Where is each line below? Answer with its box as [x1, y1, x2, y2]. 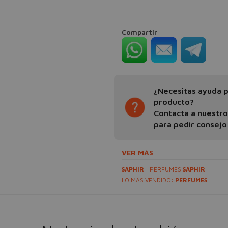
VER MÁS [122, 148, 153, 157]
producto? [154, 97, 194, 106]
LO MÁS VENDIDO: [122, 176, 175, 184]
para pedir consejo [154, 120, 227, 129]
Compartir [122, 27, 157, 36]
